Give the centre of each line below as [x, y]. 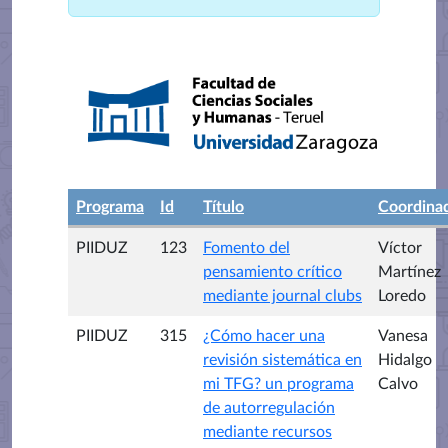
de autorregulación [269, 407]
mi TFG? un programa [278, 383]
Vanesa [403, 335]
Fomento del [246, 247]
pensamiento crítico [272, 271]
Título [223, 206]
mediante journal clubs [282, 295]
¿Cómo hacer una [264, 335]
